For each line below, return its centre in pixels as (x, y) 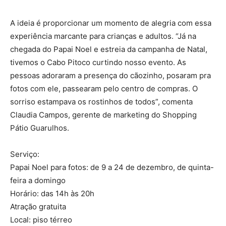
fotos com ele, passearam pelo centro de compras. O (104, 88)
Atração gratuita (38, 206)
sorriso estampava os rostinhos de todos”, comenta (101, 101)
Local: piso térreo (41, 219)
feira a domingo (38, 180)
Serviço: (25, 154)
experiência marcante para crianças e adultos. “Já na (103, 36)
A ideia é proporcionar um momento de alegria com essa (111, 23)
